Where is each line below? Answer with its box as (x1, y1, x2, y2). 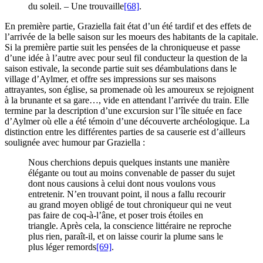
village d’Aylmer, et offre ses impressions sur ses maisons (5, 74, 216, 85)
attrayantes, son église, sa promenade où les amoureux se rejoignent (5, 85, 254, 95)
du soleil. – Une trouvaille (28, 1, 124, 12)
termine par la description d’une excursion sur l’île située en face (5, 106, 242, 116)
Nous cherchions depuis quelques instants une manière (28, 157, 230, 168)
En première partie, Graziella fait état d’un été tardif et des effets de (5, 21, 251, 32)
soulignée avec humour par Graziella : (5, 137, 145, 148)
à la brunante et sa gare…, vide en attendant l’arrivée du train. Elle (5, 95, 249, 106)
